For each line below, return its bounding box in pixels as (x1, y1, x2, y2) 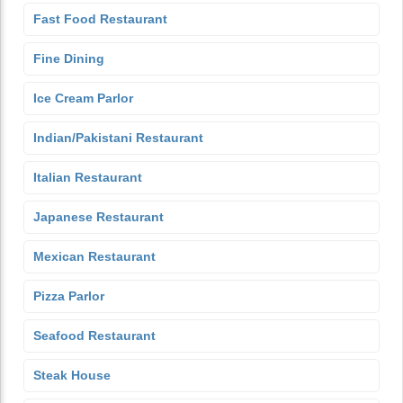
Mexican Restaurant (33, 249, 156, 264)
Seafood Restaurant (33, 328, 156, 343)
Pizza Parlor (33, 289, 104, 303)
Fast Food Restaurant (33, 12, 167, 26)
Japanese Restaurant (33, 210, 164, 224)
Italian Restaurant (33, 170, 142, 184)
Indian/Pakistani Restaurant (33, 130, 203, 145)
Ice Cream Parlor (33, 91, 133, 105)
